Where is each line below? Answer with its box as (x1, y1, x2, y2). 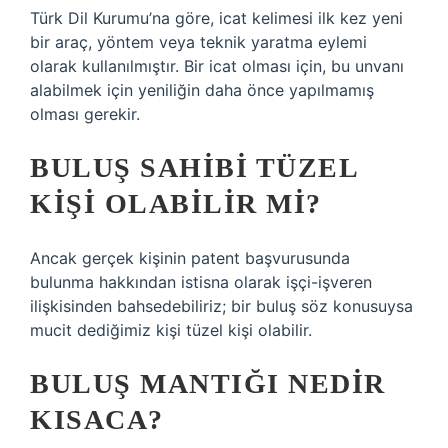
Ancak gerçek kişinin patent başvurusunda (30, 248, 350, 268)
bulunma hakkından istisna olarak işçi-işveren (30, 272, 372, 292)
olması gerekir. (30, 104, 140, 124)
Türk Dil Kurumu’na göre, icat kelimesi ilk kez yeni (30, 8, 403, 28)
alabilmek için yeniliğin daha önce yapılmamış (30, 80, 374, 100)
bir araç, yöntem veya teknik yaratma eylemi (30, 32, 367, 52)
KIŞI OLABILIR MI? (30, 188, 322, 219)
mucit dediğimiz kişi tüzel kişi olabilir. (30, 320, 312, 340)
